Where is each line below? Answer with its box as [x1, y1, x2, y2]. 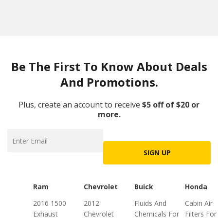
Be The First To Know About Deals [11, 58, 207, 74]
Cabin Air [185, 199, 213, 208]
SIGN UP [143, 148, 171, 157]
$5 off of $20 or [142, 99, 200, 110]
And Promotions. [60, 74, 158, 90]
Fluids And [134, 199, 166, 208]
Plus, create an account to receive [18, 99, 140, 110]
